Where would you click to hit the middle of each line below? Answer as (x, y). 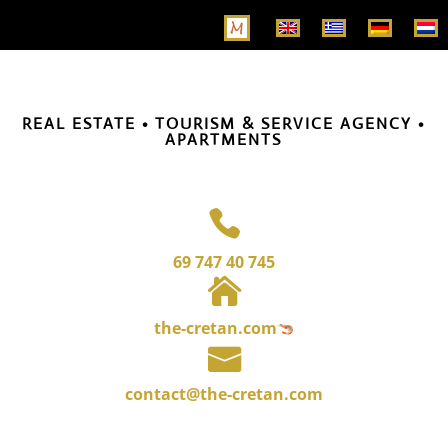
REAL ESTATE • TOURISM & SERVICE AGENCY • (224, 123)
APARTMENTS (224, 139)
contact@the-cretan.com (223, 394)
